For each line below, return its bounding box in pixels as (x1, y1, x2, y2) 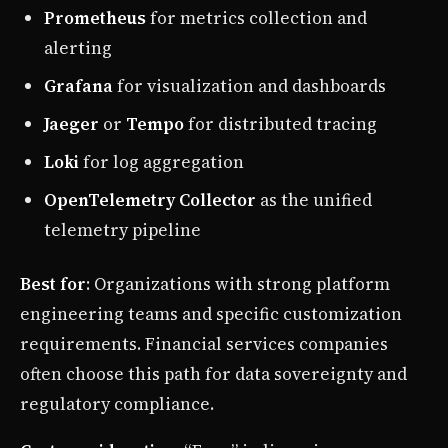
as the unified (256, 188, 372, 213)
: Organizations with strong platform (86, 272, 390, 297)
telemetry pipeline (44, 218, 201, 243)
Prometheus (44, 6, 146, 31)
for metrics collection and (146, 6, 367, 31)
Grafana (44, 74, 113, 99)
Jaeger (44, 112, 99, 137)
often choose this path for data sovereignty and (20, 362, 407, 387)
